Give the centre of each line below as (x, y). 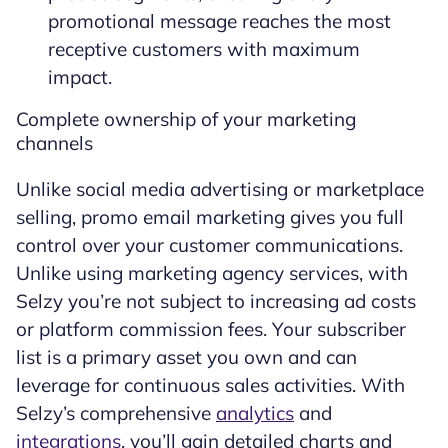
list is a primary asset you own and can (186, 357)
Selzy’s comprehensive (116, 413)
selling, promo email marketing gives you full (210, 217)
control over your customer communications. (209, 245)
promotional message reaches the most (219, 21)
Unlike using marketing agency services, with (212, 273)
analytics (255, 413)
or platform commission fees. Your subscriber (211, 329)
